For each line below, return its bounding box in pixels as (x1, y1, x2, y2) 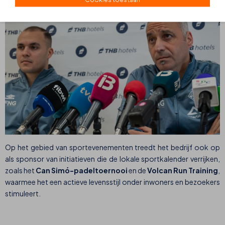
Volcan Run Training (147, 166, 218, 175)
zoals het (5, 166, 36, 175)
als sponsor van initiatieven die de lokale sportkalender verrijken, (5, 154, 220, 164)
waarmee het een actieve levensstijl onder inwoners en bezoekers (5, 177, 220, 187)
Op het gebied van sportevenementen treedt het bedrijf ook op (5, 143, 220, 152)
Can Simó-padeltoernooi (36, 166, 129, 175)
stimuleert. (5, 189, 41, 198)
